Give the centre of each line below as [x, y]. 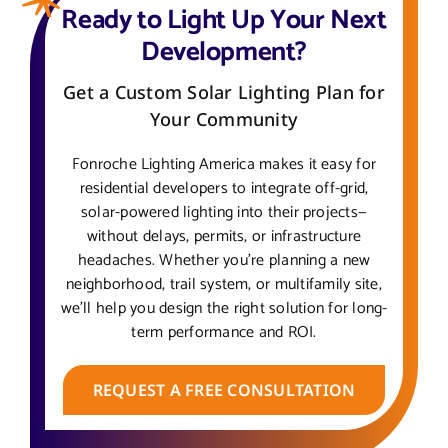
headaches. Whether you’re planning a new [224, 260]
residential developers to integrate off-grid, [224, 188]
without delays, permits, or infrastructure [224, 236]
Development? [224, 52]
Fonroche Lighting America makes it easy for [224, 164]
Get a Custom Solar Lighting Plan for [224, 91]
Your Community [224, 118]
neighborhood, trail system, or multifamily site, [224, 284]
